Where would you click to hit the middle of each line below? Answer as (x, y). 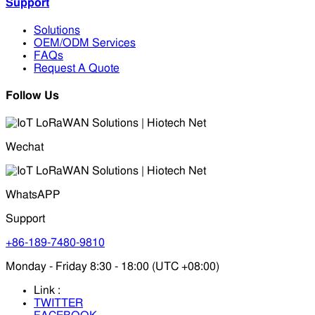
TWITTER (58, 303)
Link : (47, 291)
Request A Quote (77, 68)
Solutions (57, 30)
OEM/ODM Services (85, 43)
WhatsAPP (33, 195)
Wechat (25, 147)
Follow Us (32, 96)
